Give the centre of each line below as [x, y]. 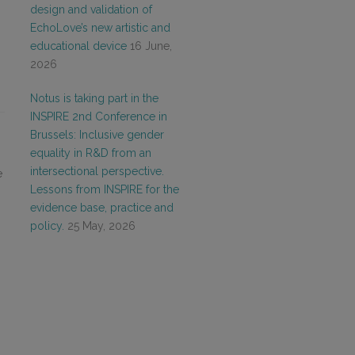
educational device [78, 46]
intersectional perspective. [97, 171]
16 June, [151, 46]
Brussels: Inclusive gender [97, 135]
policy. [47, 226]
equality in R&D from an [91, 153]
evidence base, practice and [102, 208]
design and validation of [91, 10]
